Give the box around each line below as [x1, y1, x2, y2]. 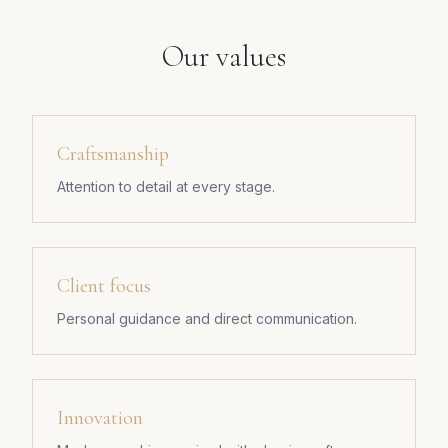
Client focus [57, 274, 151, 298]
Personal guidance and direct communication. [57, 310, 357, 327]
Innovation [57, 406, 143, 430]
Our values [162, 38, 286, 75]
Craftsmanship [57, 142, 169, 166]
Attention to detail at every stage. [57, 178, 275, 195]
